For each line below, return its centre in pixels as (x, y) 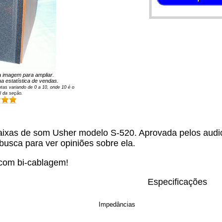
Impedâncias (117, 205)
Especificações (178, 182)
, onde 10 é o (61, 87)
